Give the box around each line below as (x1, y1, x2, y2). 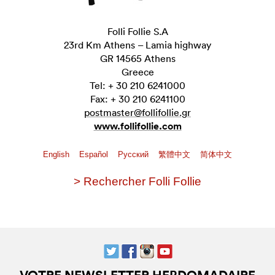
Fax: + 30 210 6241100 (90, 93, 185, 105)
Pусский (118, 150, 151, 159)
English (43, 150, 72, 159)
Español (79, 150, 110, 159)
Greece (121, 66, 154, 78)
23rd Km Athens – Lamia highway (64, 39, 211, 51)
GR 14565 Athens (99, 52, 176, 64)
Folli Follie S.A (107, 25, 168, 37)
